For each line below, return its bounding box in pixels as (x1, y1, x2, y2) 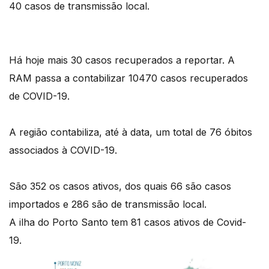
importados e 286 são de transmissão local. (9, 198, 207, 211)
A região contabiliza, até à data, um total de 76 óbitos (9, 126, 252, 139)
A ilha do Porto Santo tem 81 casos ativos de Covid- (9, 216, 246, 229)
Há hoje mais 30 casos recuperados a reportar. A (9, 54, 235, 67)
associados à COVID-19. (9, 144, 117, 157)
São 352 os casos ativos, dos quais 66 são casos (9, 180, 231, 193)
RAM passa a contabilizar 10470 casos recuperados (9, 72, 248, 85)
